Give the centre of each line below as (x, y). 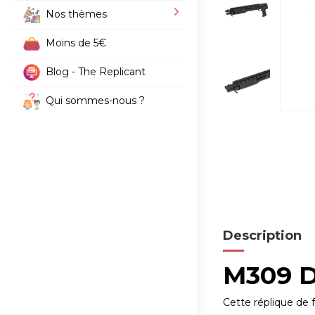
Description (263, 236)
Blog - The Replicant (95, 71)
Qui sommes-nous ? (95, 100)
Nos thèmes (76, 14)
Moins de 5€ (76, 43)
